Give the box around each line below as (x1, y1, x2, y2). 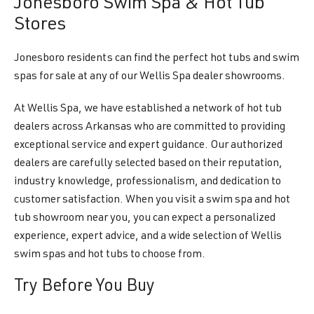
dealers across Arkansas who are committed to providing (14, 122, 285, 133)
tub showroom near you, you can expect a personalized (14, 213, 275, 224)
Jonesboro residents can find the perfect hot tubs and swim (14, 53, 299, 64)
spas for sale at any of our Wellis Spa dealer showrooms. (14, 71, 285, 83)
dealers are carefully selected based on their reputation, (14, 158, 282, 170)
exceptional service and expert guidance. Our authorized (14, 140, 282, 151)
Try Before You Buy (14, 279, 155, 296)
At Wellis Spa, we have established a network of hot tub (14, 104, 282, 115)
